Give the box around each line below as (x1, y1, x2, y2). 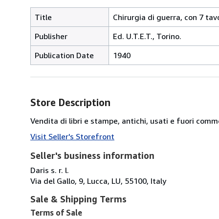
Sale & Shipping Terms (30, 193, 127, 204)
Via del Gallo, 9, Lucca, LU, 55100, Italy (30, 175, 166, 186)
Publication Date (35, 50, 94, 60)
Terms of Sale (30, 207, 82, 218)
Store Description (30, 96, 110, 108)
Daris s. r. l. (30, 165, 69, 175)
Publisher (35, 31, 67, 41)
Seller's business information (30, 150, 154, 161)
